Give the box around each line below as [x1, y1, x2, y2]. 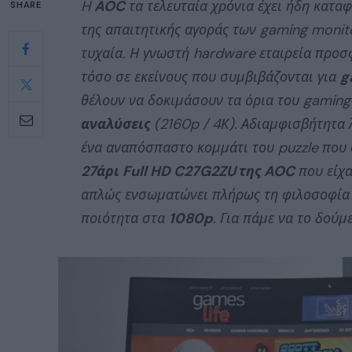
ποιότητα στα [81, 209, 169, 228]
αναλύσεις [81, 115, 150, 134]
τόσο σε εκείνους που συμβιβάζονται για [81, 68, 340, 86]
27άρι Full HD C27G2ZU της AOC [81, 162, 295, 181]
